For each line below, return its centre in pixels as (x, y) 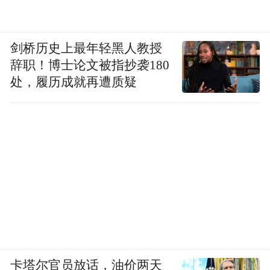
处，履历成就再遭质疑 (74, 82)
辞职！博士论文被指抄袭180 (90, 65)
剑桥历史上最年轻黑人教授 (86, 48)
